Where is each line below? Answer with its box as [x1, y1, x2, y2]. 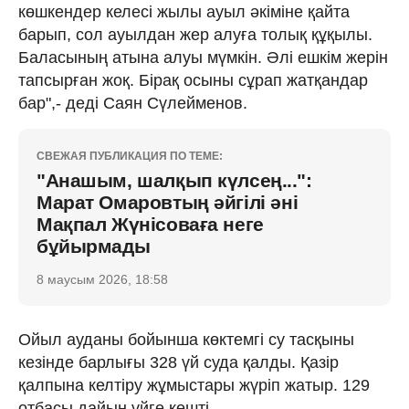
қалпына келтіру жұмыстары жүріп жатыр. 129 [18, 375, 370, 394]
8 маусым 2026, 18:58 [37, 271, 168, 287]
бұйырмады [37, 235, 151, 257]
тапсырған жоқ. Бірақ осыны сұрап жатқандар [18, 70, 368, 89]
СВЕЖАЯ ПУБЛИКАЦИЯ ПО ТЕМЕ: [37, 149, 223, 163]
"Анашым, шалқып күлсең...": [37, 169, 312, 191]
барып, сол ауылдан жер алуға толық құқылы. [18, 25, 372, 44]
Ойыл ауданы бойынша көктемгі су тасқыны [18, 330, 354, 349]
